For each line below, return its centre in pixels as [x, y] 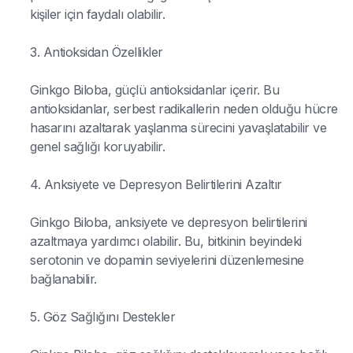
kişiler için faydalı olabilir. [97, 14]
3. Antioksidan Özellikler [97, 52]
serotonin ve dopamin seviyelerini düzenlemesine [167, 260]
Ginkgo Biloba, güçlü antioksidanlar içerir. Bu [154, 89]
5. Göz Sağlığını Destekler [102, 316]
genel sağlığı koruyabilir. [97, 146]
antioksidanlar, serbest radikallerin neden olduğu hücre [184, 108]
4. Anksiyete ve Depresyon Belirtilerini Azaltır [156, 184]
